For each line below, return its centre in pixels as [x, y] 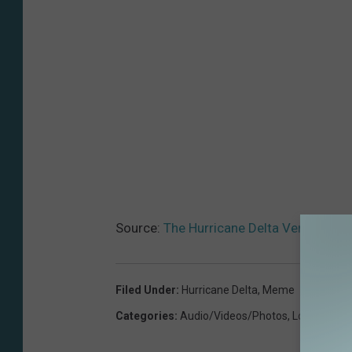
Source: [139, 227]
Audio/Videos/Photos [234, 315]
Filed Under [146, 290]
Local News [320, 315]
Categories [145, 315]
